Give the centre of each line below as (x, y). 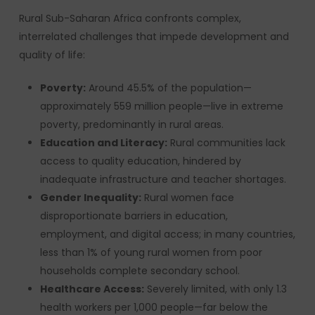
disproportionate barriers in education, (134, 216)
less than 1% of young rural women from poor (151, 252)
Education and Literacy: (103, 143)
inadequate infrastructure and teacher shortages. (163, 179)
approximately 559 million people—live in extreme (161, 106)
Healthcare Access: (92, 289)
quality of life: (52, 55)
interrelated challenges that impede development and (154, 37)
